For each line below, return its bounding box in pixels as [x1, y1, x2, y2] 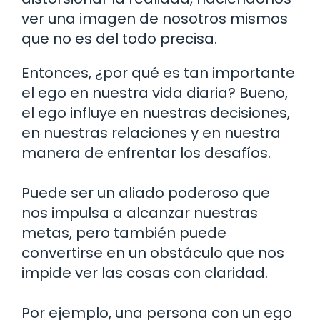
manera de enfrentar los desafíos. [21, 142, 271, 163]
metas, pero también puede [21, 222, 226, 243]
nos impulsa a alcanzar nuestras [21, 202, 258, 223]
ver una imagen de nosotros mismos [21, 8, 288, 29]
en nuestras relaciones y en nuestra [21, 122, 281, 143]
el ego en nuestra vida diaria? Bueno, [21, 82, 288, 103]
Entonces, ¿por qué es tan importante [21, 62, 295, 83]
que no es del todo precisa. [21, 28, 217, 49]
